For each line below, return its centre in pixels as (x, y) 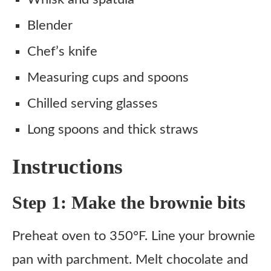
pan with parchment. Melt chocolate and (130, 260)
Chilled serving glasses (93, 103)
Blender (50, 25)
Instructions (67, 167)
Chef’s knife (62, 51)
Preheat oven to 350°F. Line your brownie (134, 236)
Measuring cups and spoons (108, 77)
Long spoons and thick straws (113, 129)
